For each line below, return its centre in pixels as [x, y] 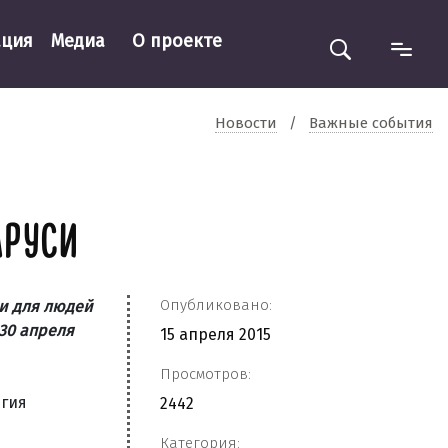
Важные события [371, 122]
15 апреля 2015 [215, 334]
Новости [246, 122]
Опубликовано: [216, 305]
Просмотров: [205, 374]
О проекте [176, 40]
